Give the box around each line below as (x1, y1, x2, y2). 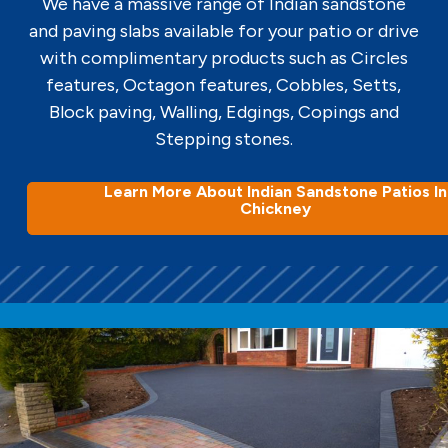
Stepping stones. (154, 128, 293, 151)
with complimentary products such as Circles (39, 47, 408, 70)
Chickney (240, 199, 312, 219)
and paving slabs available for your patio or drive (28, 20, 419, 43)
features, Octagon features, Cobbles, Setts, (46, 74, 402, 97)
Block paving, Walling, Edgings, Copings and (48, 101, 399, 124)
